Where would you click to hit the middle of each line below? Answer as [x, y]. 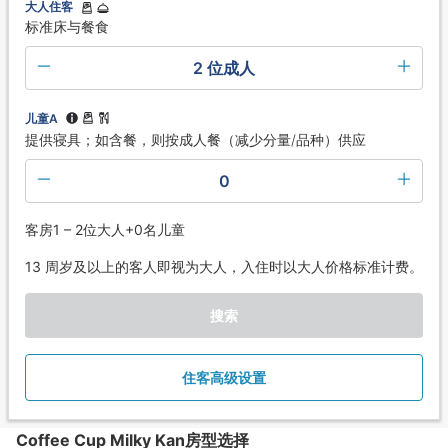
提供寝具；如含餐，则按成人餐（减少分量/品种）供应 [195, 140]
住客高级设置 [224, 378]
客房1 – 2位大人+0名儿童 [105, 230]
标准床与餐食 [67, 27]
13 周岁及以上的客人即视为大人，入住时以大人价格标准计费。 [224, 267]
